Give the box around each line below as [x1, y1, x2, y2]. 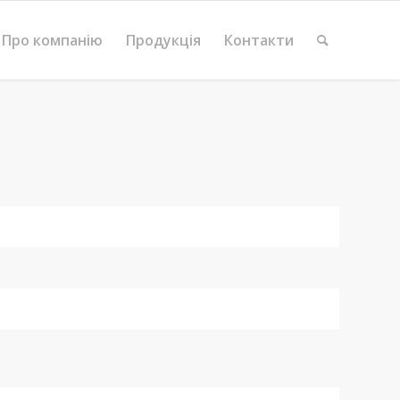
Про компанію [2, 30, 103, 50]
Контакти [224, 30, 294, 50]
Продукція [126, 30, 201, 50]
